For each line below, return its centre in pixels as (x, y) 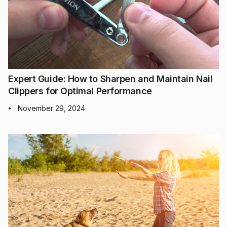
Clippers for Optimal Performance (80, 91)
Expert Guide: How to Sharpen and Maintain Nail (110, 79)
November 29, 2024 (51, 108)
